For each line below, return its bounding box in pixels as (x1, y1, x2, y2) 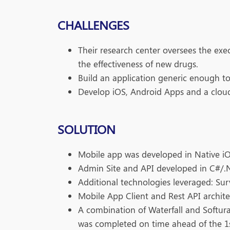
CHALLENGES (57, 16, 129, 33)
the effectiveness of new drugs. (78, 57, 198, 69)
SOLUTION (57, 120, 116, 137)
